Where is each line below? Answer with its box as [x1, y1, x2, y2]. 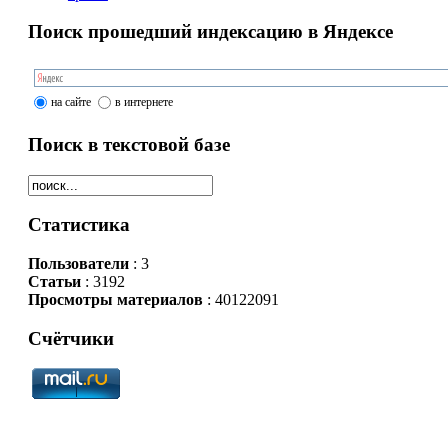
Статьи [27, 273, 81, 290]
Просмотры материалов [27, 291, 203, 308]
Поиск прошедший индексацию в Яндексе [27, 21, 393, 43]
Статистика [27, 214, 130, 236]
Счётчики [27, 327, 114, 349]
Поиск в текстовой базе [27, 133, 230, 155]
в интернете [114, 94, 173, 109]
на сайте [50, 94, 91, 109]
